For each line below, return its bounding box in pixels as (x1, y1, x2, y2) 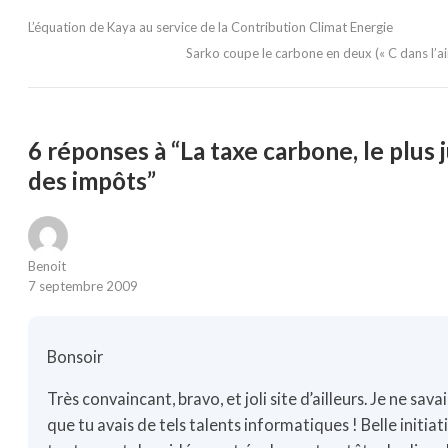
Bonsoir (47, 347, 104, 367)
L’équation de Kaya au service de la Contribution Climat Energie (28, 18, 393, 35)
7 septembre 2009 (28, 277, 138, 294)
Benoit (28, 257, 66, 274)
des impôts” (28, 165, 156, 195)
